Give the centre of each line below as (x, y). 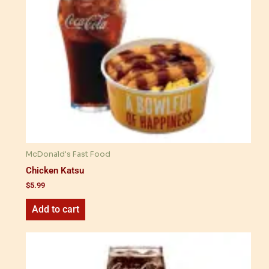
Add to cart (56, 210)
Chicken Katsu (55, 170)
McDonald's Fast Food (68, 155)
